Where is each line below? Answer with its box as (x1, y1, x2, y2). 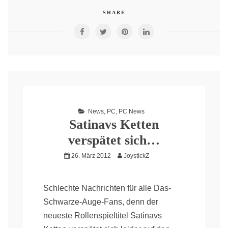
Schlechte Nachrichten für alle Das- (43, 184, 171, 193)
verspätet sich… (68, 133, 160, 148)
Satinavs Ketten (69, 117, 159, 132)
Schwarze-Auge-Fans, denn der (43, 197, 158, 207)
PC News (119, 108, 145, 116)
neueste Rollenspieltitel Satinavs (43, 211, 162, 220)
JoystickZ (123, 152, 149, 160)
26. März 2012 (71, 152, 111, 160)
